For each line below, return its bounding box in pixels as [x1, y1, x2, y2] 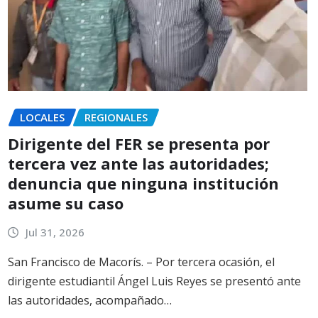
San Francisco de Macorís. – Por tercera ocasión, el [8, 254, 275, 270]
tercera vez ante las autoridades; [8, 152, 269, 174]
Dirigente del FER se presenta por [8, 132, 270, 154]
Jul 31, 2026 [25, 224, 84, 239]
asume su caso [8, 192, 124, 214]
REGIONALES [84, 110, 148, 124]
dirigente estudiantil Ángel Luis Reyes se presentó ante [8, 273, 301, 290]
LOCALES [20, 110, 65, 124]
